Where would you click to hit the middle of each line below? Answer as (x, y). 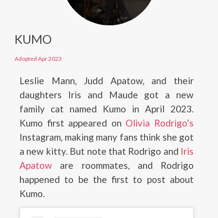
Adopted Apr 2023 (38, 58)
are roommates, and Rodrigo (123, 165)
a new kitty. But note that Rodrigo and (100, 151)
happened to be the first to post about (107, 179)
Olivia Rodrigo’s (160, 123)
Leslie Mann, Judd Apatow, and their (107, 80)
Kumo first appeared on (73, 123)
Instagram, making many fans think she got (107, 137)
